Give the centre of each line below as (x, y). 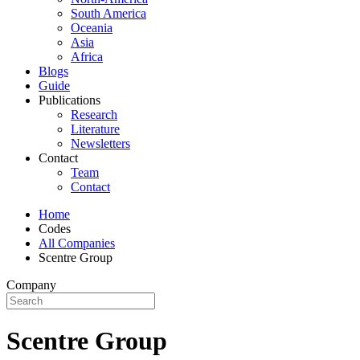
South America (108, 13)
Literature (95, 129)
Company (31, 285)
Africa (87, 57)
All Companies (77, 243)
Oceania (92, 28)
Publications (70, 100)
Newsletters (100, 143)
